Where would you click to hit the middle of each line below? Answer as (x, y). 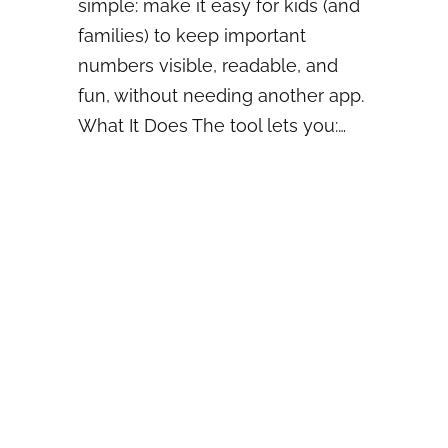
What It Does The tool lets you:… (212, 125)
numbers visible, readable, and (208, 65)
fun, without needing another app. (221, 95)
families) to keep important (192, 35)
